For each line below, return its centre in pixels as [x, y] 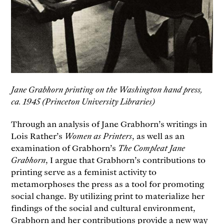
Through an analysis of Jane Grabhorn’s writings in [109, 124]
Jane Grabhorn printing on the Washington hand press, [107, 89]
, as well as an [158, 136]
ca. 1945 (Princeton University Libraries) [83, 101]
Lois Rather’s [38, 136]
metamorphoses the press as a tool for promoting [108, 184]
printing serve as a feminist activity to [84, 172]
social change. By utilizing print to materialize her [108, 196]
